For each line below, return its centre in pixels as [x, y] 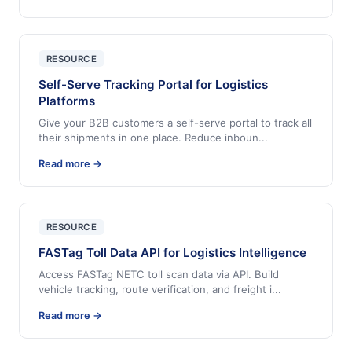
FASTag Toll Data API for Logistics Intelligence [172, 253]
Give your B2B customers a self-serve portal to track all [175, 122]
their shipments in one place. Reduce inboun [148, 137]
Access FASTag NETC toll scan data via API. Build [159, 275]
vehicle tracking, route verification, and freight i [155, 290]
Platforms [67, 101]
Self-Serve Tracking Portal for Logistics [153, 84]
